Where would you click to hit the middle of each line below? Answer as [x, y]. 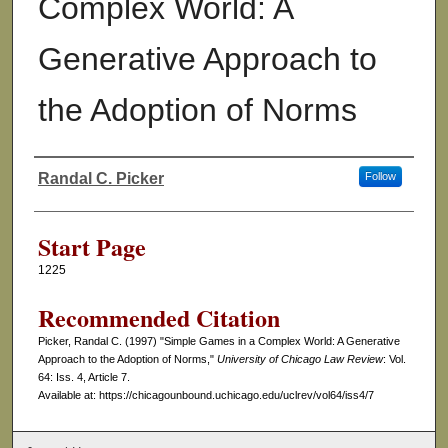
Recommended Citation [158, 318]
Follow [380, 176]
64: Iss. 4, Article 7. [83, 377]
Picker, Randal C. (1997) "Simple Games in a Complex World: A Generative [218, 341]
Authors [71, 196]
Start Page [91, 247]
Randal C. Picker [100, 179]
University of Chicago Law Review [299, 359]
